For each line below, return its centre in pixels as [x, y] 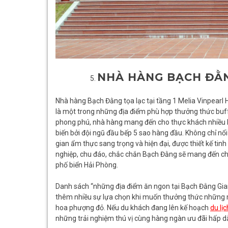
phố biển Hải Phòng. [87, 165]
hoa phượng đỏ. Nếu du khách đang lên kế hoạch [133, 208]
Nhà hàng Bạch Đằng [89, 101]
